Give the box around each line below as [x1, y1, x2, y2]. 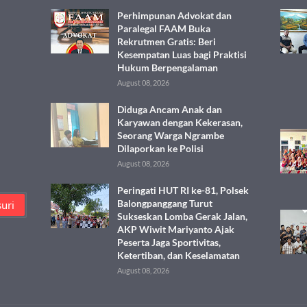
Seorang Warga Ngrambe [117, 130, 224, 141]
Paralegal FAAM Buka [117, 23, 210, 34]
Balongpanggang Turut [117, 197, 212, 209]
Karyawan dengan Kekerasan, [117, 116, 243, 128]
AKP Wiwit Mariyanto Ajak [117, 223, 234, 235]
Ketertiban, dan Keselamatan [117, 249, 240, 261]
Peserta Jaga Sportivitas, [117, 236, 221, 248]
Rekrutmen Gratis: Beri [117, 36, 216, 47]
